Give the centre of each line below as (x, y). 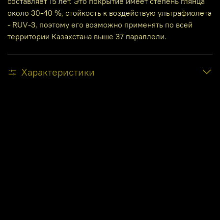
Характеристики (58, 72)
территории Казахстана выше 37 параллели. (87, 36)
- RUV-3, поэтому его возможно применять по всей (100, 24)
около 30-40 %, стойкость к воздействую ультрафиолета (110, 13)
